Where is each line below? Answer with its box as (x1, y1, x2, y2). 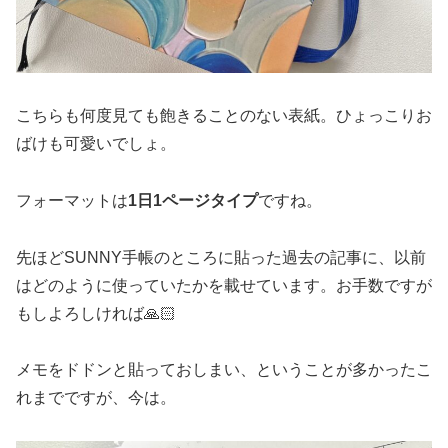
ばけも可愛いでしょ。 (16, 135, 176, 153)
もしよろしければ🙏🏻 (16, 304, 176, 322)
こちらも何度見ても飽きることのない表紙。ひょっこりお (16, 107, 432, 125)
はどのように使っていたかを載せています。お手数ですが (16, 276, 432, 294)
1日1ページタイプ (128, 191, 258, 209)
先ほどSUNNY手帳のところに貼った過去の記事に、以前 (16, 248, 426, 266)
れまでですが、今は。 (16, 389, 176, 407)
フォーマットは (16, 191, 128, 209)
